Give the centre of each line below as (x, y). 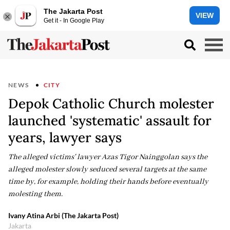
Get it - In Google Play (74, 20)
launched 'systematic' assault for (110, 120)
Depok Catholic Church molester (111, 103)
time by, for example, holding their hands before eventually (108, 182)
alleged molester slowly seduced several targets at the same (107, 169)
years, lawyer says (65, 137)
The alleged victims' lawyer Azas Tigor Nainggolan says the (108, 157)
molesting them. (35, 194)
